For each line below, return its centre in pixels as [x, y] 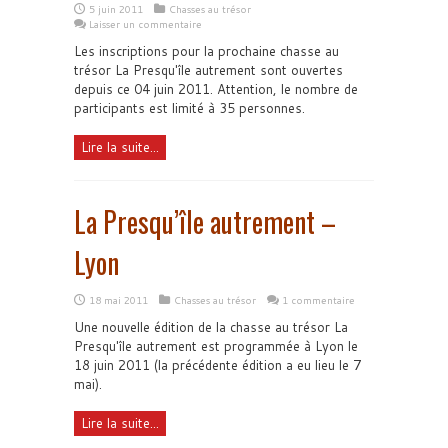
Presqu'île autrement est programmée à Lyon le [216, 345]
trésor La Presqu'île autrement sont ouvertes [208, 69]
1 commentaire [318, 299]
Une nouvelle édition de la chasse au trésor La [211, 326]
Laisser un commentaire [145, 23]
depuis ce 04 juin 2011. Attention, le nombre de [216, 88]
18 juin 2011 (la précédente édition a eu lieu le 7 [217, 364]
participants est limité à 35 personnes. [189, 107]
